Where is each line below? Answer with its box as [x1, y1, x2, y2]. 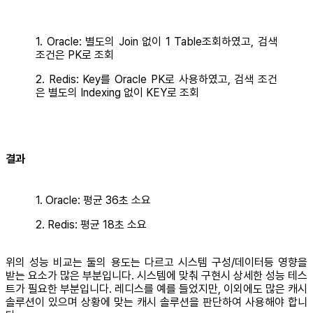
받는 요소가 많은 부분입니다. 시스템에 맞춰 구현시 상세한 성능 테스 [6, 268, 307, 282]
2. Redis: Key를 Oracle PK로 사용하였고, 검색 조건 [36, 73, 277, 87]
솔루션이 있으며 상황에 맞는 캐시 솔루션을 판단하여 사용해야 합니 [6, 295, 307, 309]
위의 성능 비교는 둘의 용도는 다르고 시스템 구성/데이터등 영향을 [6, 255, 307, 269]
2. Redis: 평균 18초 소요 [36, 217, 147, 231]
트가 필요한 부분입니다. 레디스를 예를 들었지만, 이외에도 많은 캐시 [6, 282, 307, 296]
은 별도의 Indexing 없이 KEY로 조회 [36, 86, 199, 100]
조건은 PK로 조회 [36, 48, 114, 62]
